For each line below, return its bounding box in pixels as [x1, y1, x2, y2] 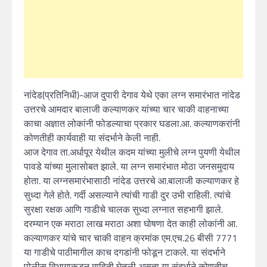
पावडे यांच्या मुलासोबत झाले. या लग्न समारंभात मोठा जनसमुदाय [24, 159, 234, 174]
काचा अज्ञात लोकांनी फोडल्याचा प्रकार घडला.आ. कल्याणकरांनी [24, 116, 240, 131]
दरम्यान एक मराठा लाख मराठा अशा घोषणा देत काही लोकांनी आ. [24, 216, 237, 231]
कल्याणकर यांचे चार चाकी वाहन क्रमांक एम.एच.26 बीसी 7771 [24, 231, 237, 246]
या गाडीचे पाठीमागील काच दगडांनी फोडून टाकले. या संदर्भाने [24, 245, 225, 260]
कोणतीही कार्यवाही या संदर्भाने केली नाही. [24, 131, 160, 145]
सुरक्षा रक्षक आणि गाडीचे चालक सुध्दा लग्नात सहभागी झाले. [24, 202, 223, 217]
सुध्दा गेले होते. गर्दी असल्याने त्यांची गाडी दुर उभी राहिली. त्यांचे [24, 188, 231, 203]
